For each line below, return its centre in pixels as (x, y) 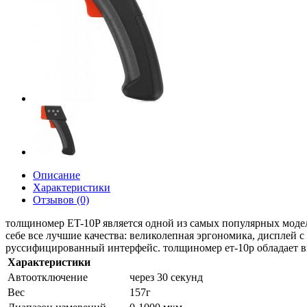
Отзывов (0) (61, 200)
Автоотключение (48, 277)
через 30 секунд (166, 277)
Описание (57, 175)
